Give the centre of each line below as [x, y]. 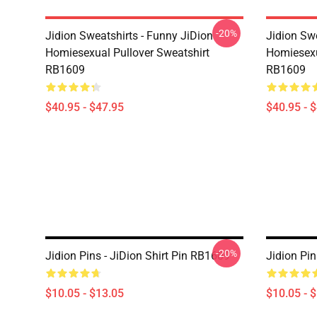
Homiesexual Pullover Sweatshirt [127, 53]
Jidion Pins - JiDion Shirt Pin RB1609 [138, 256]
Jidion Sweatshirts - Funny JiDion [129, 36]
